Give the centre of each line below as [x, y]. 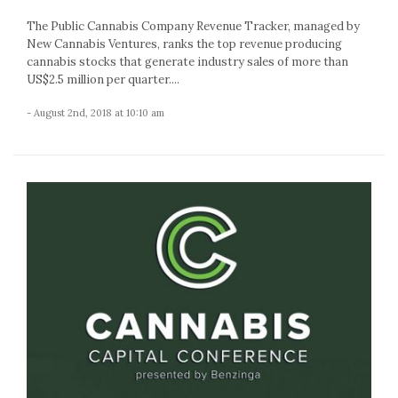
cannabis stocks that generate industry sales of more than [187, 61]
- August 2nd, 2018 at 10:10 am [96, 112]
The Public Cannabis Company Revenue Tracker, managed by [193, 26]
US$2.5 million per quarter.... [103, 79]
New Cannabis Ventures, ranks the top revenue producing [184, 44]
